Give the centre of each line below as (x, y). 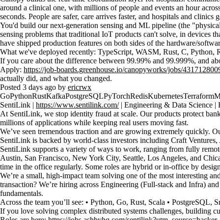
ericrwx (80, 87)
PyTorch (117, 96)
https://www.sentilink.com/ (77, 105)
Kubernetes (165, 96)
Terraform (199, 96)
